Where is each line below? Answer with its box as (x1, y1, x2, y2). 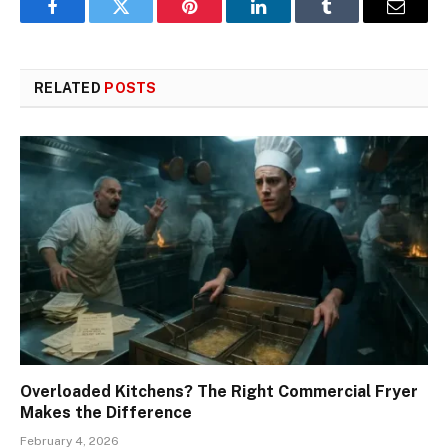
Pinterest (188, 12, 252, 31)
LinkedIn (256, 12, 323, 31)
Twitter (119, 12, 172, 31)
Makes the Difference (20, 403, 192, 423)
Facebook (50, 12, 121, 31)
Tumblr (325, 12, 379, 31)
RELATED (34, 79, 105, 96)
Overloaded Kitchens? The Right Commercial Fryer (20, 382, 418, 402)
